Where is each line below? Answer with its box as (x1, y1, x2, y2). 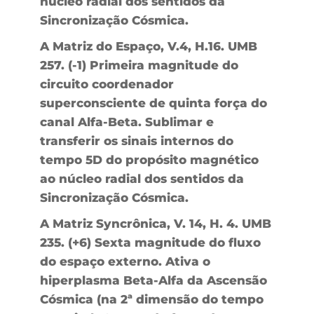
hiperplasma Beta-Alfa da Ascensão (39, 273, 267, 287)
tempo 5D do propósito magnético (39, 152, 259, 167)
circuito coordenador (39, 76, 174, 91)
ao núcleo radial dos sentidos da (39, 171, 244, 186)
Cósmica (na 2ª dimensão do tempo (39, 292, 264, 306)
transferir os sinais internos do (39, 133, 233, 148)
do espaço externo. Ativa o (39, 254, 210, 268)
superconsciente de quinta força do (39, 95, 267, 110)
